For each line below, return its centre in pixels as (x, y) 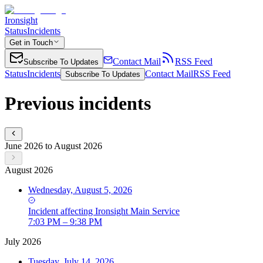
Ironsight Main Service (137, 211)
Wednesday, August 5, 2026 (80, 190)
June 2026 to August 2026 (53, 146)
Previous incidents (78, 104)
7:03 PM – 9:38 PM (65, 221)
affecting (77, 211)
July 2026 (23, 241)
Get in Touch (31, 43)
